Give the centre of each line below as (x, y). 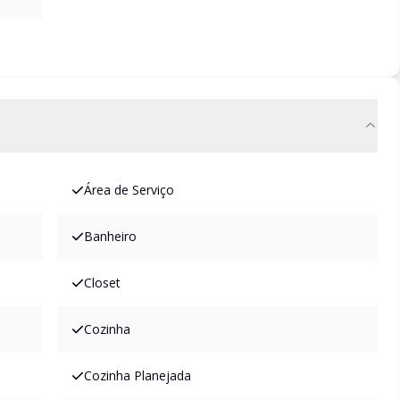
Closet (102, 283)
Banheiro (110, 236)
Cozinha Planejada (137, 375)
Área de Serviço (129, 190)
